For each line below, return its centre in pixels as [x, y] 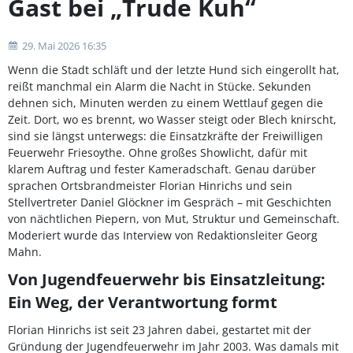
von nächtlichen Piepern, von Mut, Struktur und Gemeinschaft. [174, 219]
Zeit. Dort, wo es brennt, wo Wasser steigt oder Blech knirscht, [172, 119]
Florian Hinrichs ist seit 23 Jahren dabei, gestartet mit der [160, 330]
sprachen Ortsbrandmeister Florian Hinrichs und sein [150, 186]
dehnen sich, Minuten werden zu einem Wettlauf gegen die [165, 103]
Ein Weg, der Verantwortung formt [143, 302]
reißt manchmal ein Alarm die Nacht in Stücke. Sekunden [160, 86]
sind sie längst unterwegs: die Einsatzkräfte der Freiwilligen [165, 136]
